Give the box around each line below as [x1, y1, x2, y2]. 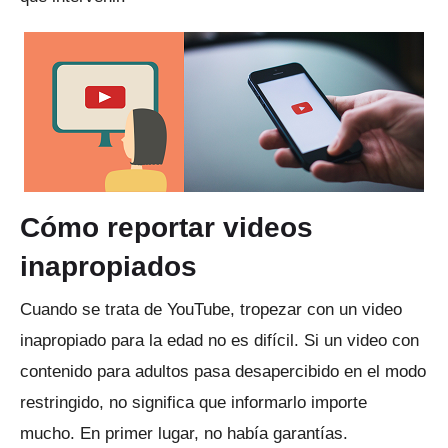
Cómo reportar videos [20, 211, 313, 243]
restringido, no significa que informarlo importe [20, 392, 367, 412]
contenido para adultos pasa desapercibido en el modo [20, 361, 426, 381]
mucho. [20, 423, 80, 443]
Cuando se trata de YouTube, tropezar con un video [20, 299, 402, 319]
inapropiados [20, 250, 197, 282]
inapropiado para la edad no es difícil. [20, 330, 304, 350]
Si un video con [304, 330, 419, 350]
